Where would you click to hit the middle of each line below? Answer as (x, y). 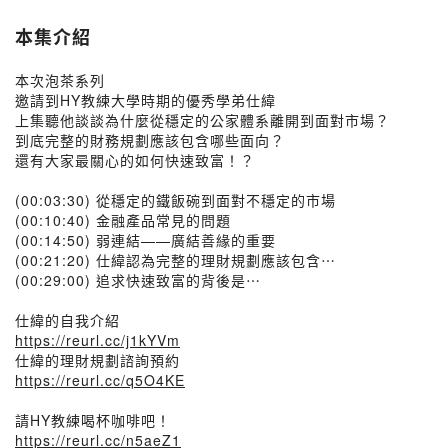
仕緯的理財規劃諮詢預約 (97, 360)
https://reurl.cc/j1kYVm (97, 340)
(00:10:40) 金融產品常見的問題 (123, 220)
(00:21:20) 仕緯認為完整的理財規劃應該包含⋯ (175, 260)
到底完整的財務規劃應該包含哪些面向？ (150, 140)
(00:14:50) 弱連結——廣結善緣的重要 (145, 240)
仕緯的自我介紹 (67, 320)
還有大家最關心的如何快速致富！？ (135, 160)
